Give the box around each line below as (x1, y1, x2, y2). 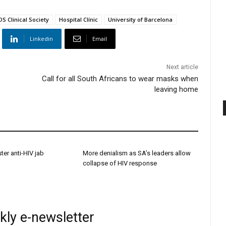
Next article (166, 64, 199, 71)
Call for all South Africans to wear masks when (42, 74, 199, 84)
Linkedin (30, 35, 53, 43)
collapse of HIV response (82, 159, 157, 167)
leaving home (154, 85, 199, 94)
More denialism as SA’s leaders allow (82, 149, 191, 157)
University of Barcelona (108, 16, 173, 24)
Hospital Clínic (59, 16, 98, 24)
